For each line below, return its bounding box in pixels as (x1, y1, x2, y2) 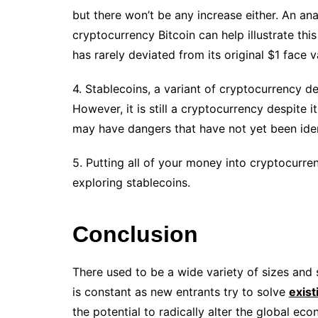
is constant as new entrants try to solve (72, 285, 289, 299)
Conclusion (72, 221, 198, 247)
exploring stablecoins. (72, 175, 194, 190)
